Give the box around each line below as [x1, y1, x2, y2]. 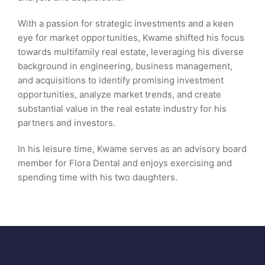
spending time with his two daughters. [18, 172, 177, 183]
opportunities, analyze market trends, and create [18, 89, 221, 100]
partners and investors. [18, 117, 115, 128]
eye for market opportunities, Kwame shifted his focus [18, 32, 244, 43]
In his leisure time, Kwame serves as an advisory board [18, 143, 247, 154]
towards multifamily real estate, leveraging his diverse [18, 46, 244, 57]
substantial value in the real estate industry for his [18, 103, 227, 114]
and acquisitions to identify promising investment [18, 75, 224, 86]
